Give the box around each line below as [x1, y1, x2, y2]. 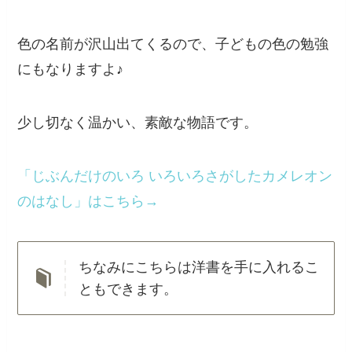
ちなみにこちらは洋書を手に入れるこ [78, 259, 319, 276]
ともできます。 [78, 281, 178, 298]
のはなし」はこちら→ [17, 192, 159, 209]
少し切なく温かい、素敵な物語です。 [17, 114, 258, 130]
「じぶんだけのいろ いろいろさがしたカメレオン [17, 167, 333, 184]
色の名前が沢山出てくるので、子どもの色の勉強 [17, 35, 329, 52]
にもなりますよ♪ [17, 60, 124, 77]
